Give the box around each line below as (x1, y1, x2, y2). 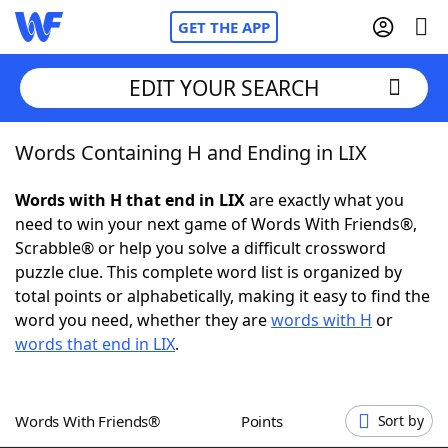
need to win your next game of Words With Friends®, (15, 213, 417, 235)
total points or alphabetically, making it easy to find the (15, 285, 430, 307)
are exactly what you (245, 189, 404, 211)
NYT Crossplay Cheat (55, 249, 211, 271)
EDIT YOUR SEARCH (128, 73, 320, 102)
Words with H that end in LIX (15, 189, 245, 211)
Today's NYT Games (55, 359, 208, 381)
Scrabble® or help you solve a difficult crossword (15, 237, 386, 259)
